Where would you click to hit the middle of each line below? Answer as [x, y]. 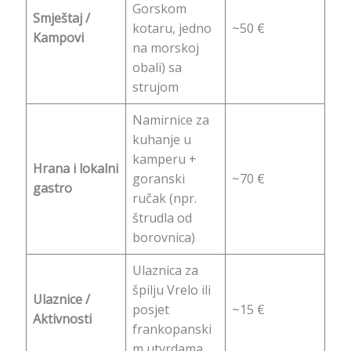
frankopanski [172, 329]
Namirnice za [170, 119]
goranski [158, 178]
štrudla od [162, 217]
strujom [155, 87]
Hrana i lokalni [75, 168]
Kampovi [58, 37]
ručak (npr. [164, 198]
